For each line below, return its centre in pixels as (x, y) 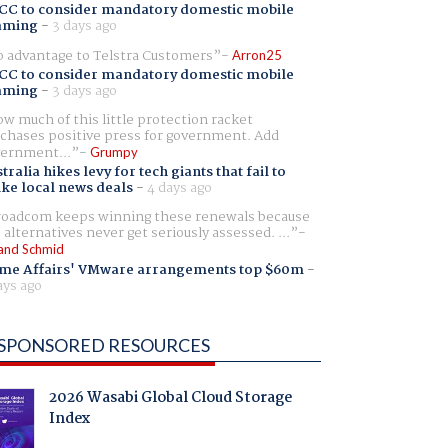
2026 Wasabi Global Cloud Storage (170, 398)
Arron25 (256, 54)
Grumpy (113, 152)
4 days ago (179, 188)
